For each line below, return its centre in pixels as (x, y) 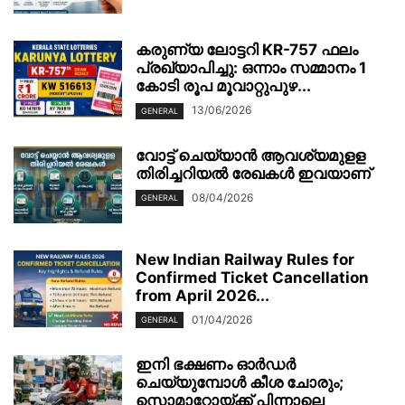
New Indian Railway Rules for (245, 259)
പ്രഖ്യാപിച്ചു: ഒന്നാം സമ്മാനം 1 (251, 68)
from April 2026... (202, 295)
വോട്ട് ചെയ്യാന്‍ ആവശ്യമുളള (250, 155)
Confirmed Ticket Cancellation (252, 277)
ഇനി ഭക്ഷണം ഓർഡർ (216, 364)
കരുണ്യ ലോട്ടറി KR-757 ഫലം (247, 50)
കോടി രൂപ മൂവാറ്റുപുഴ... (223, 86)
